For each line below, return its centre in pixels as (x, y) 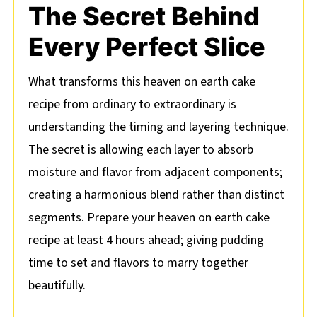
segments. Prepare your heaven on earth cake (149, 218)
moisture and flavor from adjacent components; (155, 173)
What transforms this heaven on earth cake (142, 82)
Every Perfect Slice (146, 47)
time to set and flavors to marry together (138, 263)
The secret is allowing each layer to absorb (140, 150)
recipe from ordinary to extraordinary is (132, 105)
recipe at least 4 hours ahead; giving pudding (146, 241)
